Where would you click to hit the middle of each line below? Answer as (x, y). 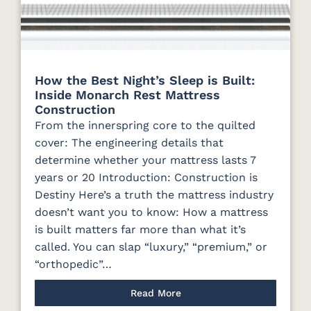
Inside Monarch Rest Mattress (127, 94)
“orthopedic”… (73, 264)
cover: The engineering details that (129, 142)
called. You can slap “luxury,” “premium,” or (151, 246)
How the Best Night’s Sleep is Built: (145, 80)
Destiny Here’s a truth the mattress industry (154, 194)
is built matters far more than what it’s (140, 229)
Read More (155, 293)
